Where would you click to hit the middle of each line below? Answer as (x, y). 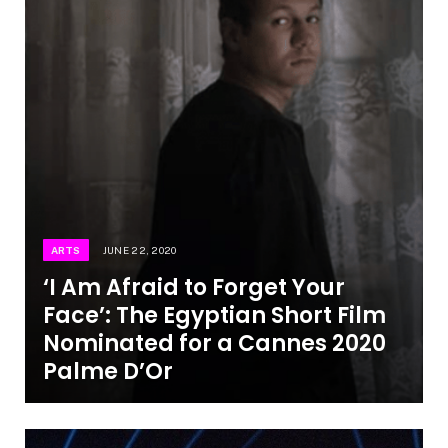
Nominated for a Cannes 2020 (214, 343)
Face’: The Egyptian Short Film (214, 315)
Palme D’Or (107, 371)
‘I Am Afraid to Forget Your (193, 287)
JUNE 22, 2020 (139, 249)
